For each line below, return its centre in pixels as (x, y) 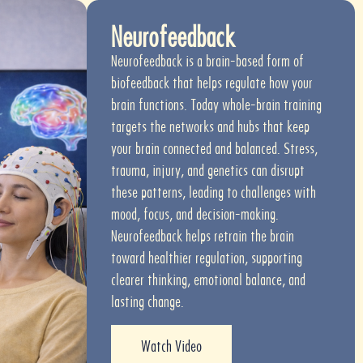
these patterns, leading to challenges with (214, 193)
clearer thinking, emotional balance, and (208, 280)
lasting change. (147, 302)
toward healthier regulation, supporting (207, 258)
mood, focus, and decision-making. (195, 215)
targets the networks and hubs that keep (210, 127)
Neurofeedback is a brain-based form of (207, 62)
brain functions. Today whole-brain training (216, 105)
